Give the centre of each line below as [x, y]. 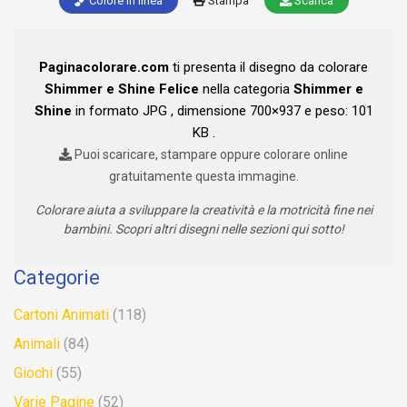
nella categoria [246, 89]
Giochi [33, 373]
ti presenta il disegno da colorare [268, 68]
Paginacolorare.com [104, 68]
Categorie [57, 278]
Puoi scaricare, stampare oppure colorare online [210, 155]
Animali [37, 344]
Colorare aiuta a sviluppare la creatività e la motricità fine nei [203, 210]
